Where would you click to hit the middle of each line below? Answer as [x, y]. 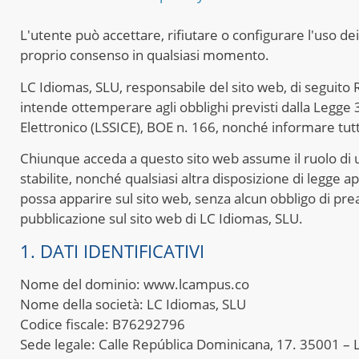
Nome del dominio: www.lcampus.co [135, 284]
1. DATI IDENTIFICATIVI [112, 250]
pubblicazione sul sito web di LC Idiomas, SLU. [161, 219]
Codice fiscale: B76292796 [103, 324]
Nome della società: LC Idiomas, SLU [133, 304]
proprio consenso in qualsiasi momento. [145, 55]
